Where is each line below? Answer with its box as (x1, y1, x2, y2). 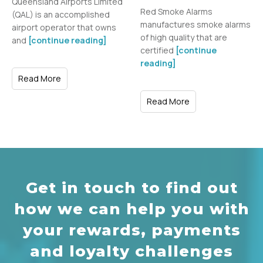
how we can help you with (14, 199, 249, 218)
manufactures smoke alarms (140, 18, 251, 30)
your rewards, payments (22, 220, 241, 240)
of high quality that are (140, 31, 227, 43)
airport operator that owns (12, 21, 116, 33)
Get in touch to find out (25, 178, 238, 197)
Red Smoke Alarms (140, 5, 213, 17)
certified (140, 44, 176, 56)
